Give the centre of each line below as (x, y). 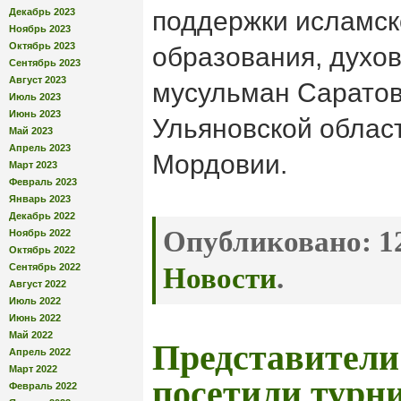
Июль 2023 (35, 96)
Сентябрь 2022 (45, 266)
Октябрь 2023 (42, 45)
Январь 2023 (40, 198)
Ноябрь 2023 (40, 28)
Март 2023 (33, 164)
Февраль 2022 (43, 385)
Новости (220, 279)
